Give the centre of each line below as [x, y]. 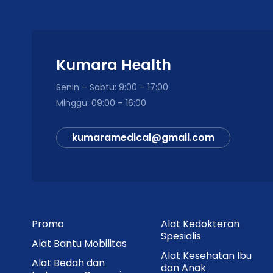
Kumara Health [114, 65]
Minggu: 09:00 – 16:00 [101, 103]
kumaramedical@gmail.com [143, 137]
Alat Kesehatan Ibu [206, 255]
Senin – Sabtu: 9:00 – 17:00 [112, 87]
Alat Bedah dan [68, 263]
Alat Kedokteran [200, 224]
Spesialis [181, 236]
